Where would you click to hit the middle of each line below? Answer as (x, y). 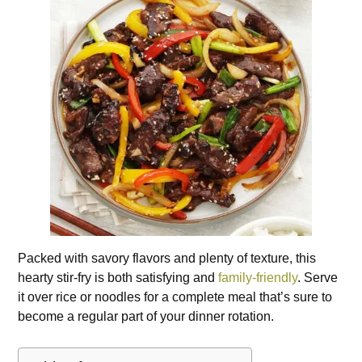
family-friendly (258, 278)
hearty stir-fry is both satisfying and (118, 278)
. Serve (318, 278)
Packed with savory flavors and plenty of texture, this (167, 259)
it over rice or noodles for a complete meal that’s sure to (175, 297)
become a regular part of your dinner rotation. (146, 317)
